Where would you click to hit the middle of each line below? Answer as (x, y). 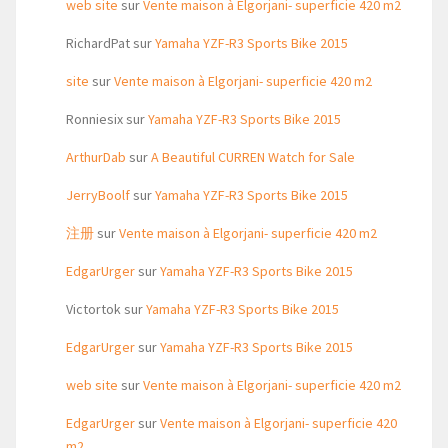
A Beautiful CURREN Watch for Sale (253, 157)
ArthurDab (96, 157)
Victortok (93, 309)
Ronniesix (94, 119)
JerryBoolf (98, 195)
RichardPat (98, 43)
